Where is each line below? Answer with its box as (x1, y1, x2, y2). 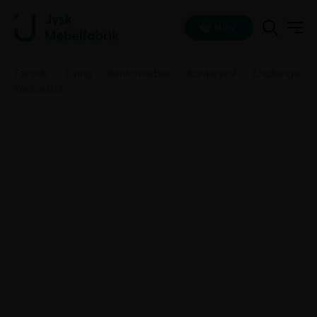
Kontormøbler (108, 67, 172, 81)
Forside (14, 67, 50, 81)
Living (65, 67, 92, 81)
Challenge (249, 67, 300, 81)
